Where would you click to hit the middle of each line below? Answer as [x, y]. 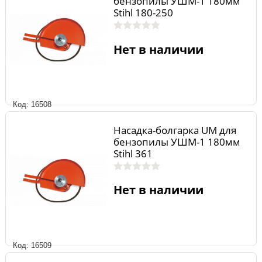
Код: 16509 [32, 245]
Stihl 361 [133, 153]
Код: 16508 [32, 105]
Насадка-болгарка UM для [175, 130]
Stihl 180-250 [143, 13]
